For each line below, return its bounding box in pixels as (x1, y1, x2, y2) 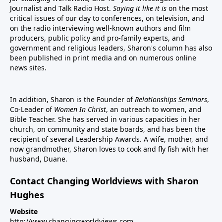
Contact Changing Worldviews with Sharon (10, 175, 199, 187)
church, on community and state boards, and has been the (10, 124, 206, 134)
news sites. (10, 63, 47, 73)
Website (10, 207, 38, 217)
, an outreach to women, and (106, 105, 202, 114)
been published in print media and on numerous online (10, 53, 196, 63)
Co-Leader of (10, 105, 54, 114)
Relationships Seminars (135, 95, 207, 105)
